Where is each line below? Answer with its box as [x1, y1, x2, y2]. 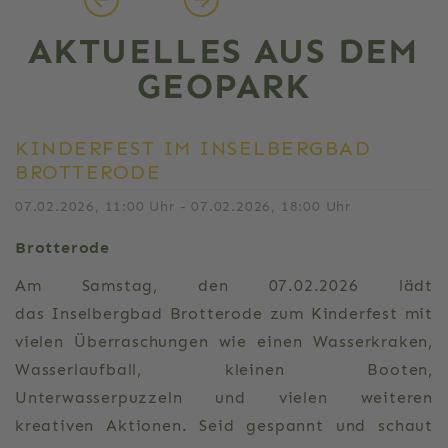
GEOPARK [137, 65, 311, 107]
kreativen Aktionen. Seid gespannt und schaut [15, 416, 433, 435]
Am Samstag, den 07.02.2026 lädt [15, 276, 433, 295]
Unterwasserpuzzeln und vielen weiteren [15, 388, 433, 407]
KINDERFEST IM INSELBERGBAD [15, 136, 371, 160]
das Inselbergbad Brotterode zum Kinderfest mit [15, 304, 433, 323]
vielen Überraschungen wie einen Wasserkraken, [15, 332, 433, 351]
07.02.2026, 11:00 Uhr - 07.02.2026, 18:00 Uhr [15, 198, 351, 215]
